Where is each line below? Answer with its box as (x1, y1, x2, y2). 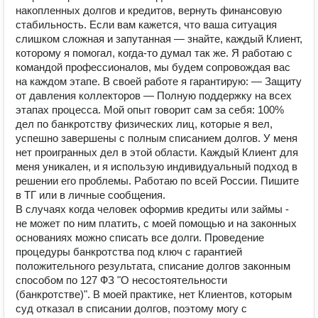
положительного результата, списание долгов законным (16, 260, 290, 272)
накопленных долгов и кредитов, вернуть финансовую (16, 4, 282, 16)
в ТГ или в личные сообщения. (16, 189, 165, 201)
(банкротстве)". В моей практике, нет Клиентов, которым (16, 288, 292, 300)
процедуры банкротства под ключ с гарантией (16, 246, 242, 258)
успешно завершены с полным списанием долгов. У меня (16, 132, 297, 144)
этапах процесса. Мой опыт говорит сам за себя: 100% (16, 104, 284, 116)
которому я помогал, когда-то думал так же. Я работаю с (16, 47, 292, 59)
